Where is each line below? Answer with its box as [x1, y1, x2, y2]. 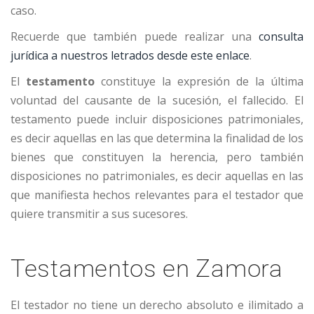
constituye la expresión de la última [95, 74, 303, 90]
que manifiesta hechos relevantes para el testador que [11, 187, 303, 203]
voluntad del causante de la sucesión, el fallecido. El [11, 93, 303, 109]
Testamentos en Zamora [11, 254, 283, 284]
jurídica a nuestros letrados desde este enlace [11, 48, 250, 64]
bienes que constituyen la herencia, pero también [11, 149, 303, 165]
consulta [259, 29, 303, 45]
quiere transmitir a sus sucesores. [11, 206, 188, 222]
